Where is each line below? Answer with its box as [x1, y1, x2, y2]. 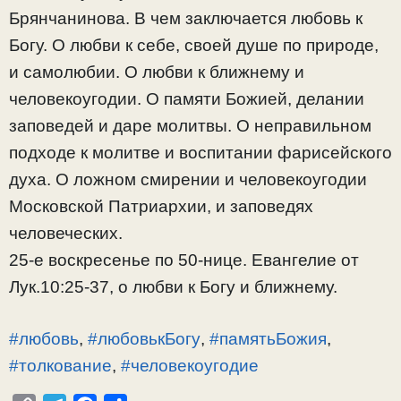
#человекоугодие [121, 356, 259, 376]
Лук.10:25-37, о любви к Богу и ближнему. [9, 277, 337, 296]
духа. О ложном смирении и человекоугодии [9, 169, 367, 189]
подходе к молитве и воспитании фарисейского [9, 142, 392, 162]
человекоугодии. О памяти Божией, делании [9, 89, 364, 108]
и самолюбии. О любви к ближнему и [9, 62, 304, 81]
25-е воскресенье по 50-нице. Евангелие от [9, 250, 359, 269]
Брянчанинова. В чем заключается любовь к [9, 8, 363, 28]
